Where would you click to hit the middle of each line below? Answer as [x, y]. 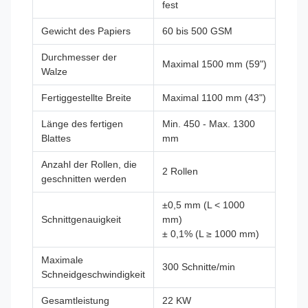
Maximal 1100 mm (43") [214, 97]
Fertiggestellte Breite [86, 97]
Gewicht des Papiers [86, 31]
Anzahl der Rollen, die [89, 164]
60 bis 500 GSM [197, 31]
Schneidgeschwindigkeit [93, 274]
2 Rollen [180, 171]
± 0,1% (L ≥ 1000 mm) [211, 233]
